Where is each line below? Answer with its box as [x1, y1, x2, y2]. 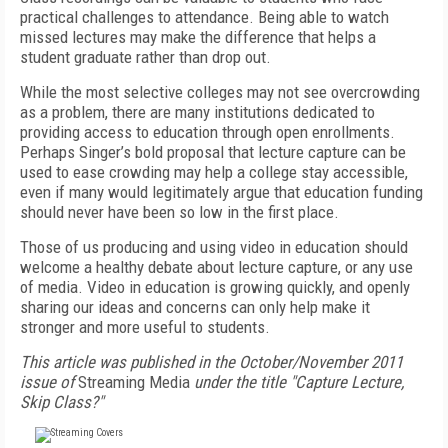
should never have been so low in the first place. [20, 202, 339, 222]
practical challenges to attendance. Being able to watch [20, 7, 389, 27]
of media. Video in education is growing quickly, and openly [20, 277, 410, 297]
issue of [20, 372, 74, 392]
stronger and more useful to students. [20, 317, 270, 337]
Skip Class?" [20, 392, 103, 412]
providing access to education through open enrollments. [20, 122, 395, 142]
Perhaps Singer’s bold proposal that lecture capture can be [20, 142, 406, 162]
